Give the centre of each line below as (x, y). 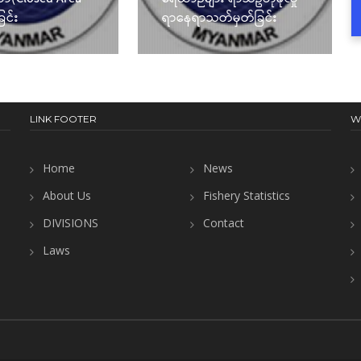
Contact (223, 222)
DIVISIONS (70, 222)
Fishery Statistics (246, 195)
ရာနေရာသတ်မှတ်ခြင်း (219, 18)
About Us (66, 195)
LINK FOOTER (63, 118)
